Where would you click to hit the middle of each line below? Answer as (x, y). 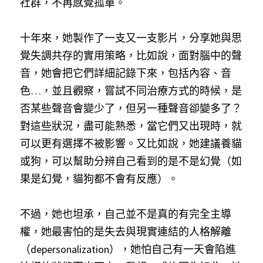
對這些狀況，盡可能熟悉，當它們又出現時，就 (131, 126)
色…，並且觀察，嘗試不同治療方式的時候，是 (131, 91)
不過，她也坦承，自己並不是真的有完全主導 (126, 214)
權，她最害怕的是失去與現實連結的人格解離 (126, 232)
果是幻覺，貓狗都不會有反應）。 (99, 179)
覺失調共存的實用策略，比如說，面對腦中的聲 (131, 55)
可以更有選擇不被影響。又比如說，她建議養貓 (131, 144)
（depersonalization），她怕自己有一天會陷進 (128, 249)
